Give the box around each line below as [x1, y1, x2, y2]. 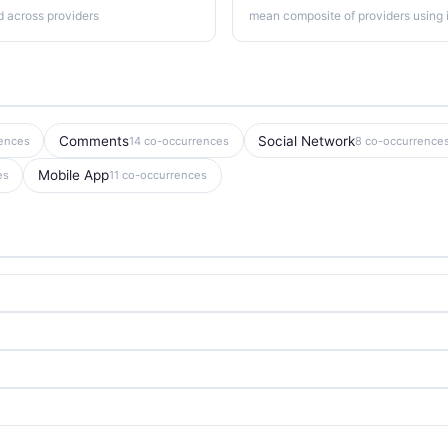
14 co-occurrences [128, 133, 229, 148]
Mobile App [37, 167, 109, 184]
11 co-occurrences [108, 168, 207, 183]
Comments [58, 132, 129, 149]
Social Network [258, 132, 356, 149]
